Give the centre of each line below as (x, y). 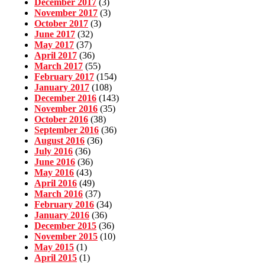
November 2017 (66, 13)
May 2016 (54, 173)
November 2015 (66, 237)
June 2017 (55, 34)
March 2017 (59, 66)
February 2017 (64, 77)
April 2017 (56, 56)
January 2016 (62, 215)
